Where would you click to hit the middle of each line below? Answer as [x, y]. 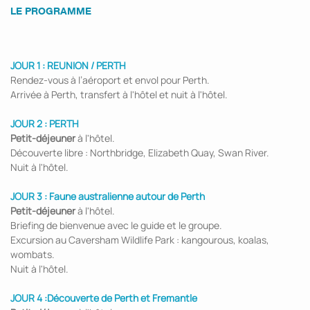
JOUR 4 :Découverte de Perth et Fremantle [104, 298]
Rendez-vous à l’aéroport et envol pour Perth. [110, 80]
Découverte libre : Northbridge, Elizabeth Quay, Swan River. [140, 153]
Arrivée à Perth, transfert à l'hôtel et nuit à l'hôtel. [119, 94]
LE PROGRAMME [51, 11]
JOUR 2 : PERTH [45, 124]
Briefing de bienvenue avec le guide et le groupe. [116, 225]
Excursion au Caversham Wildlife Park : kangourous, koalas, [140, 240]
